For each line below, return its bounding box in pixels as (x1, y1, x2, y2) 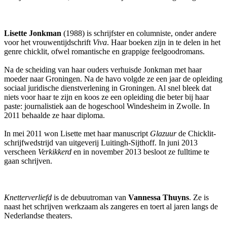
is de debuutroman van (52, 193, 128, 202)
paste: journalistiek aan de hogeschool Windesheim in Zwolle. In (4, 101, 210, 110)
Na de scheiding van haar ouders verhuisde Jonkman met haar (4, 65, 202, 74)
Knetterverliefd (4, 193, 52, 202)
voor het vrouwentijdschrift (4, 37, 93, 47)
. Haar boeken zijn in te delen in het (107, 37, 220, 47)
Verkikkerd (38, 147, 71, 156)
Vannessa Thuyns (128, 193, 189, 202)
